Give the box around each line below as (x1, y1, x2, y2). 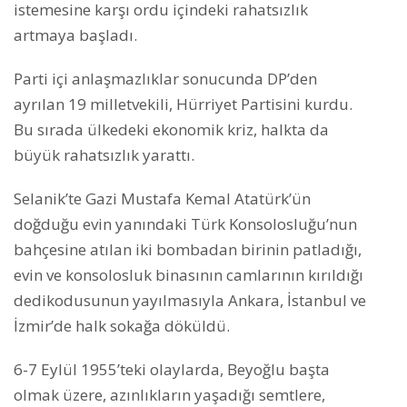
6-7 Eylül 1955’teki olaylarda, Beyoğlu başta (14, 359, 330, 381)
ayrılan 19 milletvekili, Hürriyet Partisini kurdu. (14, 94, 352, 115)
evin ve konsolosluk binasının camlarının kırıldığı (14, 264, 363, 286)
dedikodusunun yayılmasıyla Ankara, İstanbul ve (14, 290, 366, 312)
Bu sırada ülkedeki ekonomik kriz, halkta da (14, 119, 329, 141)
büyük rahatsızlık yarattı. (14, 144, 194, 166)
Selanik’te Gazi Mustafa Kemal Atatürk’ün (14, 188, 311, 210)
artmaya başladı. (14, 25, 137, 46)
